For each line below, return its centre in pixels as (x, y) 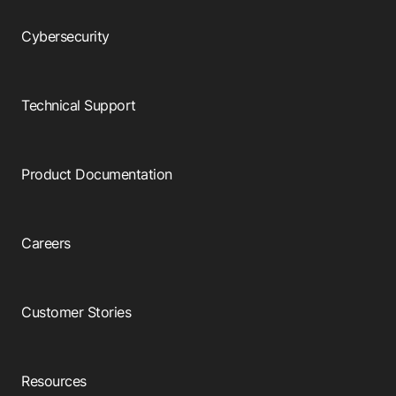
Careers (46, 244)
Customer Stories (76, 312)
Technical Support (79, 106)
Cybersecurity (65, 37)
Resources (54, 381)
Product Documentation (97, 175)
